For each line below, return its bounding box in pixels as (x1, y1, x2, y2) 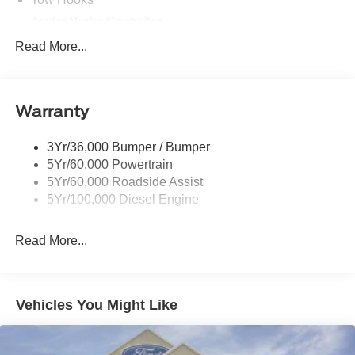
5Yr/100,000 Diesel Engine (46, 192, 199, 206)
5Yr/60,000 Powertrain (46, 157, 173, 171)
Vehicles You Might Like (16, 297, 177, 314)
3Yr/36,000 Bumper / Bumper (46, 139, 210, 154)
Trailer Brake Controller (30, 15, 162, 29)
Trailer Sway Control (30, 37, 146, 52)
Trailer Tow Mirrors (30, 59, 135, 74)
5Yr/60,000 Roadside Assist (46, 174, 203, 189)
